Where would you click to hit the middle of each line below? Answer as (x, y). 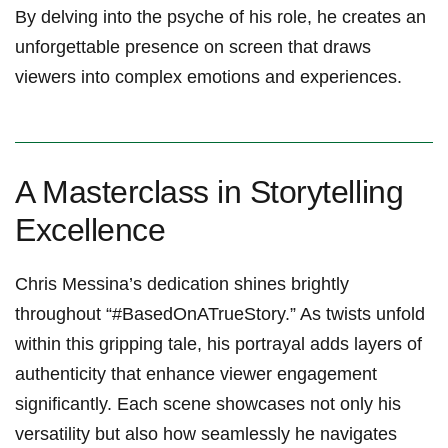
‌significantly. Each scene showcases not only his (208, 403)
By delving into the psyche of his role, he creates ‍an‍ (220, 16)
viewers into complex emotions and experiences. (208, 76)
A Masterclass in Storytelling (209, 191)
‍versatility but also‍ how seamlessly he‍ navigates (206, 433)
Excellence (90, 229)
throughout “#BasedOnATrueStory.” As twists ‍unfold (220, 313)
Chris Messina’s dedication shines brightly (182, 283)
